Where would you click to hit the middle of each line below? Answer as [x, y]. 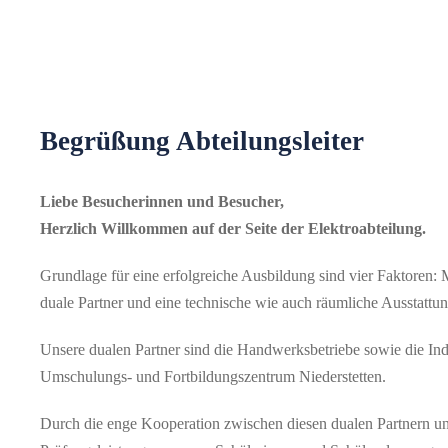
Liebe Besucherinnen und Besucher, [162, 201]
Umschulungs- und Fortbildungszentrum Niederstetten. [213, 376]
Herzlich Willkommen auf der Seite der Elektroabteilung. [233, 228]
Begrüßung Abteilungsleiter [202, 141]
